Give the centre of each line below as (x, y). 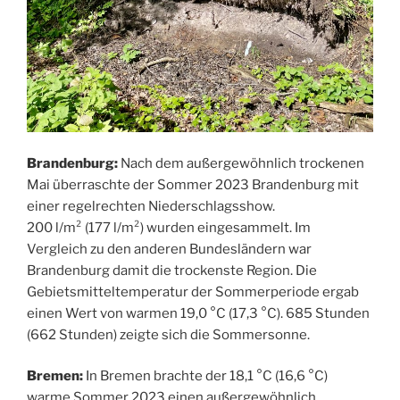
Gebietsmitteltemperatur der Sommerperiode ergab (193, 292)
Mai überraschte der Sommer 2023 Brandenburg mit (193, 184)
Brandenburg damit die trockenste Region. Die (172, 270)
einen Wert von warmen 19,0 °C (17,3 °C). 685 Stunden (198, 313)
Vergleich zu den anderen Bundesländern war (169, 249)
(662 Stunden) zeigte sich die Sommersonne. (170, 334)
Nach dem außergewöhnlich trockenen (242, 163)
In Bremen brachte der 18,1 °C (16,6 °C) (205, 376)
